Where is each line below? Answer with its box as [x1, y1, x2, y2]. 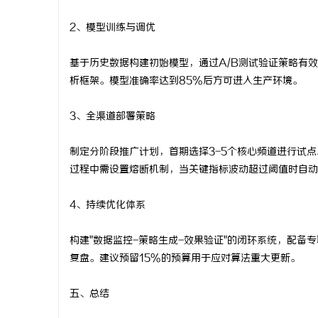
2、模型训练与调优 [70, 22, 155, 34]
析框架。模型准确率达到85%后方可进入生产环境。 [70, 75, 302, 87]
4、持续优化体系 [70, 199, 146, 212]
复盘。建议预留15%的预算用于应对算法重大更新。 [70, 253, 300, 265]
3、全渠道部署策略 [70, 111, 155, 123]
